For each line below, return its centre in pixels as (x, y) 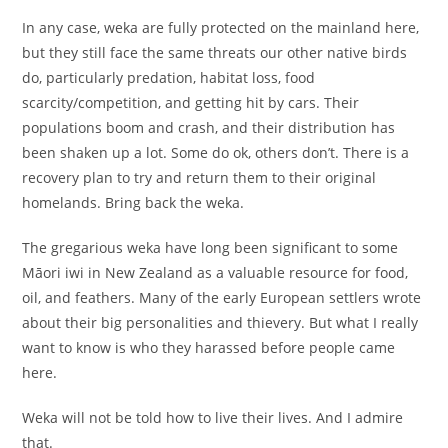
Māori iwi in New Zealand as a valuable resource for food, (215, 272)
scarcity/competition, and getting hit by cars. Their (191, 102)
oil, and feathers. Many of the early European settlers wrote (222, 297)
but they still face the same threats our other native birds (215, 52)
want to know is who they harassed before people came (209, 347)
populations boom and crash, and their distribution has (209, 127)
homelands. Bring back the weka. (133, 202)
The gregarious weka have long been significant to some (210, 247)
